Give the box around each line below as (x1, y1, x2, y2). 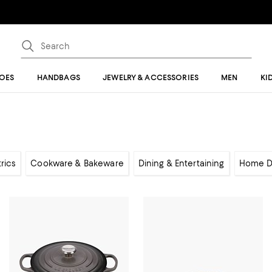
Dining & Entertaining (138, 158, 225, 168)
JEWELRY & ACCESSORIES (103, 73, 199, 82)
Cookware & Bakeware (30, 158, 124, 168)
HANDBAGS (36, 73, 80, 82)
